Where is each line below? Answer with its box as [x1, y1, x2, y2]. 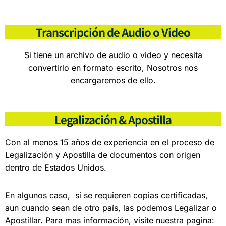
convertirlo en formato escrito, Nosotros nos [28, 62, 198, 73]
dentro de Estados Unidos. [5, 162, 106, 173]
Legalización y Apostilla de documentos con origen [5, 149, 200, 160]
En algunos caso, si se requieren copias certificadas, [5, 190, 208, 200]
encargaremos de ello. [70, 75, 156, 85]
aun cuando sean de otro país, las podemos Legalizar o [5, 202, 217, 213]
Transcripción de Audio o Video [36, 23, 190, 40]
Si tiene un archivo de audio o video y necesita [24, 49, 202, 60]
